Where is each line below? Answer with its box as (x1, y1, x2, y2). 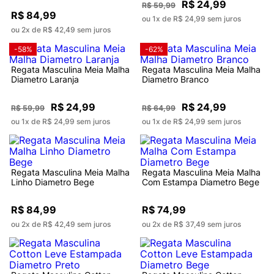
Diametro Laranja (11, 74, 79, 85)
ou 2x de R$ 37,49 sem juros (142, 220, 241, 229)
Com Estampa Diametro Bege (142, 177, 259, 188)
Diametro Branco (142, 74, 209, 85)
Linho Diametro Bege (11, 177, 94, 188)
